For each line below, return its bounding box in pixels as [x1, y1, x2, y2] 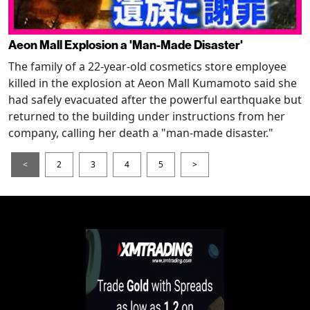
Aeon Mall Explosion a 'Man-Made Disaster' [8, 38, 243, 53]
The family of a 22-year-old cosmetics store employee [8, 59, 286, 75]
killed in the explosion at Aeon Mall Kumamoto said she [8, 75, 297, 91]
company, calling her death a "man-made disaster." [8, 125, 273, 141]
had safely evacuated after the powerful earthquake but [8, 92, 302, 108]
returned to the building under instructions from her [8, 109, 285, 125]
